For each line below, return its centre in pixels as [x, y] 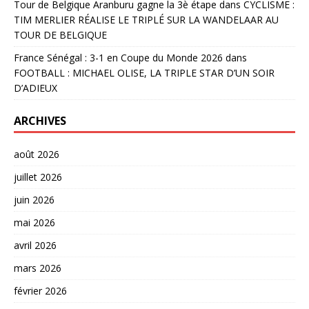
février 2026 [40, 291]
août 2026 [37, 154]
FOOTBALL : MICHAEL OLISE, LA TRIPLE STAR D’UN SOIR [144, 73]
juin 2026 [34, 200]
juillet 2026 [38, 177]
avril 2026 [35, 246]
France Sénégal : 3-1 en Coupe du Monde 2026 [118, 58]
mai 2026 [34, 223]
